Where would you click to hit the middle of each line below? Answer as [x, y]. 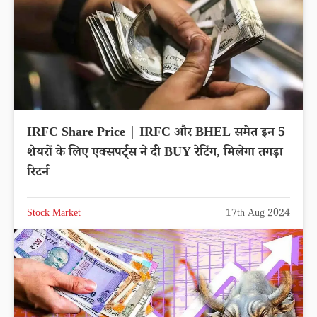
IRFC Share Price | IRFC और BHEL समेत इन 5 [156, 133]
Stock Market [54, 214]
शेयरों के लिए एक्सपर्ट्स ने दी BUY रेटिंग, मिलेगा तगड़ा [155, 153]
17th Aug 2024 [258, 214]
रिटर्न [38, 173]
